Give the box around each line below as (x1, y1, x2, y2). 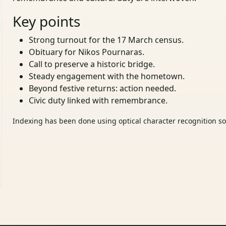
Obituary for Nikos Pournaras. (29, 46, 145, 58)
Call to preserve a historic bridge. (29, 59, 155, 70)
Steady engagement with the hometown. (29, 71, 185, 82)
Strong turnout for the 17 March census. (29, 34, 184, 46)
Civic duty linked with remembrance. (29, 95, 168, 106)
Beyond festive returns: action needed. (29, 83, 177, 94)
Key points (13, 12, 81, 31)
